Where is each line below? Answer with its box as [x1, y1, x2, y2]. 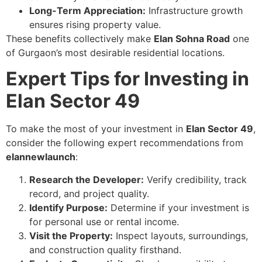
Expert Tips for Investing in [6, 67, 249, 91]
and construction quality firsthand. [29, 243, 181, 256]
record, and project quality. [29, 187, 149, 199]
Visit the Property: [29, 229, 113, 242]
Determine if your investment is [108, 201, 249, 213]
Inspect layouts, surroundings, [113, 229, 248, 242]
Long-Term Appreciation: [29, 4, 146, 16]
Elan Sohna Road [154, 32, 230, 44]
